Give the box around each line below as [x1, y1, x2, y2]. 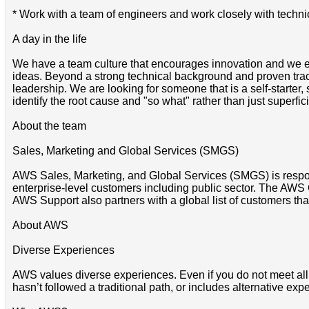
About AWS [12, 219, 68, 231]
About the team [12, 119, 86, 132]
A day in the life [12, 32, 87, 45]
